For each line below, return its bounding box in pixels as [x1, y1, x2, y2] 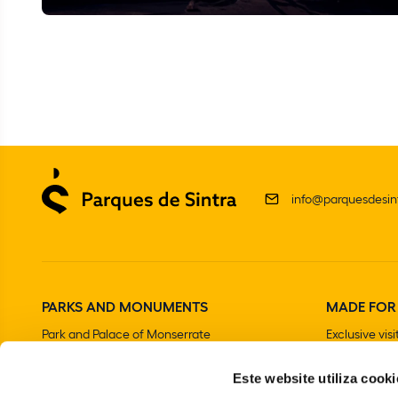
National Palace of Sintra [42, 371, 178, 387]
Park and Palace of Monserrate [42, 325, 211, 341]
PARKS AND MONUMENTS [42, 297, 208, 314]
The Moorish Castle [42, 348, 148, 364]
